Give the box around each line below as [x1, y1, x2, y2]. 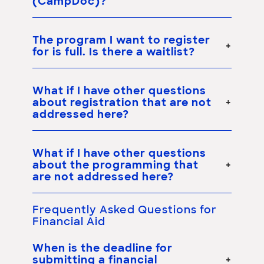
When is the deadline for [32, 243, 173, 255]
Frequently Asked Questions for [32, 204, 217, 216]
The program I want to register [32, 35, 210, 47]
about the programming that [32, 160, 199, 171]
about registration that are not [32, 97, 212, 109]
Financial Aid [32, 216, 105, 228]
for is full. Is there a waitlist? [32, 47, 195, 58]
